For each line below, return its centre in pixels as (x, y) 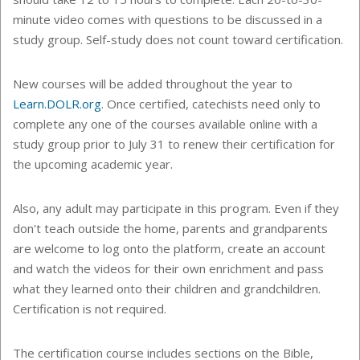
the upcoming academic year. (94, 164)
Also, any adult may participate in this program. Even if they (176, 209)
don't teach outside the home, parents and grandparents (170, 229)
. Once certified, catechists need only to (211, 104)
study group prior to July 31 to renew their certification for (174, 144)
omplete (43, 124)
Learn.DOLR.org (57, 104)
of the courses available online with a (215, 124)
